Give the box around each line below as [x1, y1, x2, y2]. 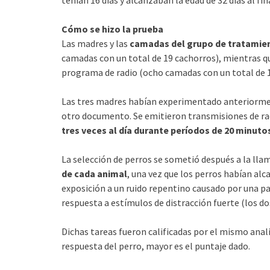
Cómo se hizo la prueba [61, 22, 163, 35]
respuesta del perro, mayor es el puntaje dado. [61, 239, 250, 252]
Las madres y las [61, 37, 130, 49]
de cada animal [61, 167, 127, 180]
